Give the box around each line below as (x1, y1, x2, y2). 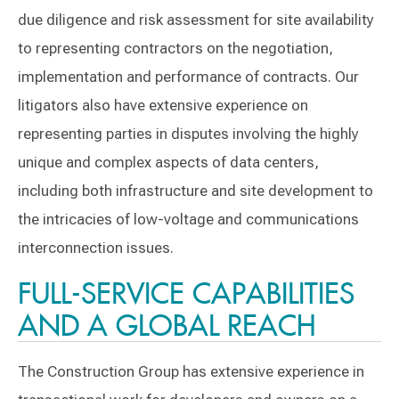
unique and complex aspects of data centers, (18, 152, 319, 171)
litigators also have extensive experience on (18, 95, 308, 114)
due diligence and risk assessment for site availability (18, 10, 374, 28)
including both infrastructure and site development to (18, 181, 373, 199)
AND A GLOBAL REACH (18, 305, 316, 344)
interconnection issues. (18, 238, 181, 256)
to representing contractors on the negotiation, (18, 38, 333, 57)
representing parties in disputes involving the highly (18, 124, 359, 142)
